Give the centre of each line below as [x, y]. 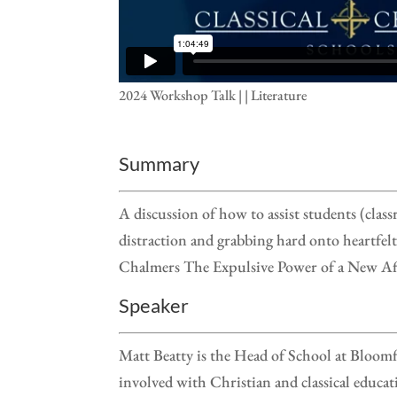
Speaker [154, 305]
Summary [160, 163]
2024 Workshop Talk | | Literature [213, 95]
